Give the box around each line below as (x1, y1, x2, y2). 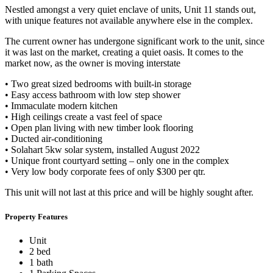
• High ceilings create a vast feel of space (5, 112, 162, 122)
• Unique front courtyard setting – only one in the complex (5, 155, 229, 166)
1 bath (29, 257, 53, 268)
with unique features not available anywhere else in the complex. (5, 15, 253, 26)
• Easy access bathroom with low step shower (5, 90, 180, 101)
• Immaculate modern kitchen (5, 101, 118, 112)
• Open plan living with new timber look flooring (5, 122, 193, 133)
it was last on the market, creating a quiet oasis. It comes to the (5, 47, 243, 58)
